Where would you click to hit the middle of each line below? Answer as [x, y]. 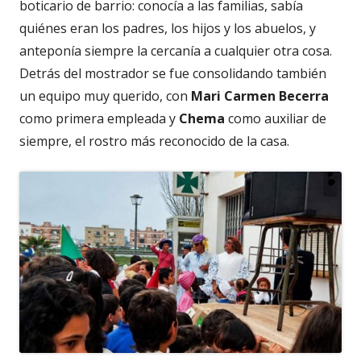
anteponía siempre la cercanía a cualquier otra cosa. [176, 50]
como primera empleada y [99, 118]
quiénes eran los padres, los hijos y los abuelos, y [168, 28]
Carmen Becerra [276, 95]
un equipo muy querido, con [105, 95]
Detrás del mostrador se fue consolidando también [173, 73]
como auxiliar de [276, 118]
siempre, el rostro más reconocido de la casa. [154, 141]
